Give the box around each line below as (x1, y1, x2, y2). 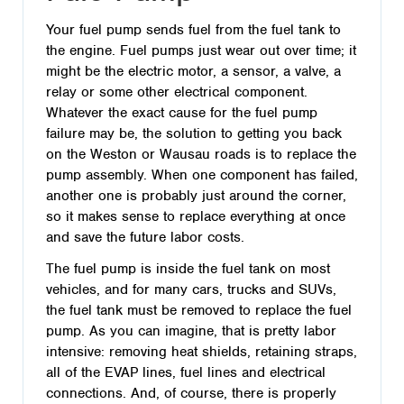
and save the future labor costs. (46, 228, 244, 246)
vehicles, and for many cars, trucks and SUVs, (46, 280, 336, 298)
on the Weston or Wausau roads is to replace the (46, 145, 356, 163)
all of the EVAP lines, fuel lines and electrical (46, 363, 326, 381)
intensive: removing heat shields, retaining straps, (46, 342, 357, 361)
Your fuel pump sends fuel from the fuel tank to (46, 21, 341, 39)
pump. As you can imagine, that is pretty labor (46, 321, 336, 340)
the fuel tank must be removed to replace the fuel (46, 300, 352, 319)
